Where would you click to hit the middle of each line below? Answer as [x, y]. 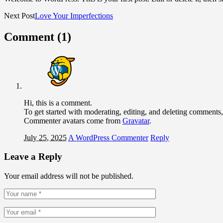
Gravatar [136, 120]
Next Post [19, 15]
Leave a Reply [33, 157]
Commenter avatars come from [73, 120]
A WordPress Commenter [108, 137]
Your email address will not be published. [69, 176]
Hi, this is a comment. [58, 103]
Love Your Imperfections [74, 15]
